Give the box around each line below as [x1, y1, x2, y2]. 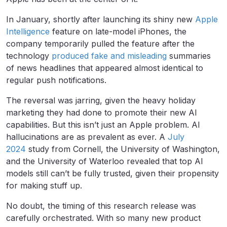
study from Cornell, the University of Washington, [26, 144, 220, 155]
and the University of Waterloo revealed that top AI [6, 156, 203, 167]
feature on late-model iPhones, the [50, 26, 186, 37]
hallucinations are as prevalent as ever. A [6, 132, 168, 142]
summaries [167, 51, 211, 61]
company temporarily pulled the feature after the [6, 39, 195, 49]
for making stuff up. [6, 180, 82, 191]
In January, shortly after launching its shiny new [6, 14, 195, 25]
